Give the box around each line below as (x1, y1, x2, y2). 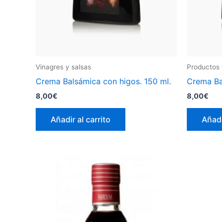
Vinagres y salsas (36, 63, 91, 71)
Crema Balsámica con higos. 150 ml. (36, 76, 171, 86)
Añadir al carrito (51, 114, 111, 125)
